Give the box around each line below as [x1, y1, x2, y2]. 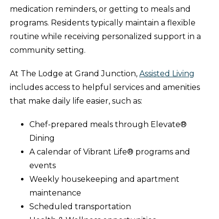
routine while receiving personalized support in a [10, 32, 201, 42]
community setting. [10, 45, 86, 55]
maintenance [29, 188, 81, 198]
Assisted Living [139, 69, 195, 79]
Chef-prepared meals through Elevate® [29, 120, 187, 130]
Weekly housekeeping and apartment [29, 175, 179, 184]
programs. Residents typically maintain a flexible [10, 18, 196, 28]
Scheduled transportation [29, 202, 131, 212]
